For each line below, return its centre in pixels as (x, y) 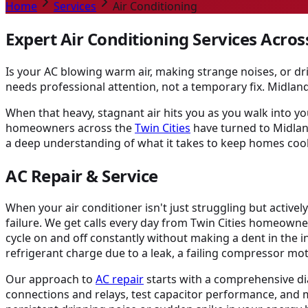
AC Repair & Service (82, 175)
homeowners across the (70, 128)
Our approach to (51, 279)
